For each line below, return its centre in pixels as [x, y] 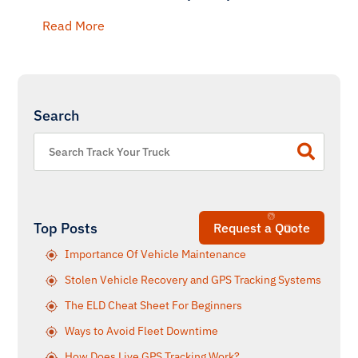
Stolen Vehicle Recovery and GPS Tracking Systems [193, 280]
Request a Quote [262, 228]
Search [56, 115]
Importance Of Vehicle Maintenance [155, 254]
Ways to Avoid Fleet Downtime [141, 331]
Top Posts [66, 228]
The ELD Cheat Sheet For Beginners [153, 305]
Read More [74, 26]
